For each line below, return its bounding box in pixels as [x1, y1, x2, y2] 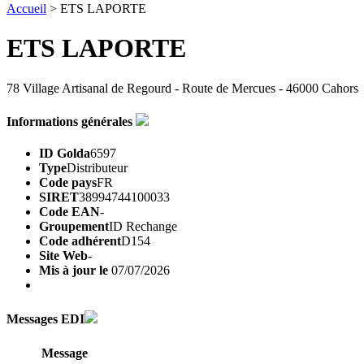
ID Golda [39, 146, 90, 161]
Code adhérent [39, 234, 121, 249]
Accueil [6, 2, 46, 15]
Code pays [39, 175, 97, 190]
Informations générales [6, 115, 136, 129]
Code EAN [39, 205, 100, 219]
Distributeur [67, 161, 128, 175]
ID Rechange [109, 219, 177, 234]
